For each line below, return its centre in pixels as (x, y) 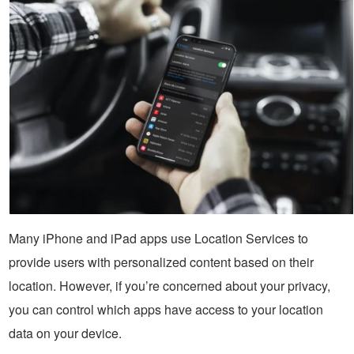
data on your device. (65, 333)
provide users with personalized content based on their (161, 262)
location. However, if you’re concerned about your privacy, (169, 286)
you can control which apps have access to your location (166, 310)
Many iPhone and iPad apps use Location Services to (158, 239)
